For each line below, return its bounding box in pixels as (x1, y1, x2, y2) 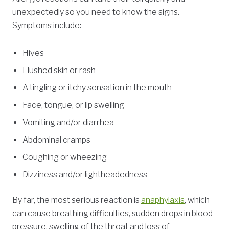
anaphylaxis (141, 195, 185, 205)
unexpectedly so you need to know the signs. (12, 7, 179, 17)
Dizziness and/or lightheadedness (22, 170, 147, 180)
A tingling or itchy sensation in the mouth (22, 83, 172, 93)
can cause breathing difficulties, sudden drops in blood (12, 209, 213, 219)
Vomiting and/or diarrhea (22, 118, 114, 128)
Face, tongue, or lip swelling (22, 100, 124, 110)
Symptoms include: (12, 20, 81, 31)
